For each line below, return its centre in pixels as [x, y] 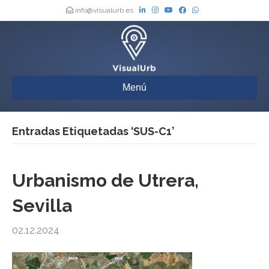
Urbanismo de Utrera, [105, 181]
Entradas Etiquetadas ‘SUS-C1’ [93, 131]
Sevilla [42, 206]
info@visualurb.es [104, 10]
